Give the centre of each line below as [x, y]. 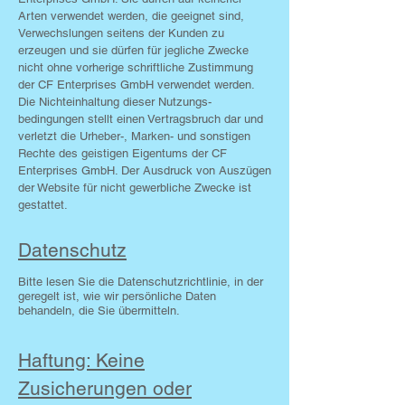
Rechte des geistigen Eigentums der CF [122, 153]
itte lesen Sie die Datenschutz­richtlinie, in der [145, 282]
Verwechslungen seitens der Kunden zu [121, 33]
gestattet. [43, 205]
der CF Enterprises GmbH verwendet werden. [137, 85]
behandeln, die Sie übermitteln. [99, 311]
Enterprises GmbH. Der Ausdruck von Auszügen [145, 170]
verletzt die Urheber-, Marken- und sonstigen [134, 136]
